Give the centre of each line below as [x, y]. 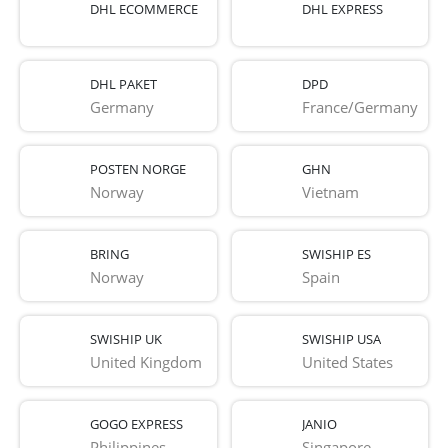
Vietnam [330, 191]
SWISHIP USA [341, 338]
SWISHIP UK [126, 338]
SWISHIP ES [336, 253]
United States [347, 361]
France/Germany [359, 106]
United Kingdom [146, 361]
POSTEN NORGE [138, 168]
